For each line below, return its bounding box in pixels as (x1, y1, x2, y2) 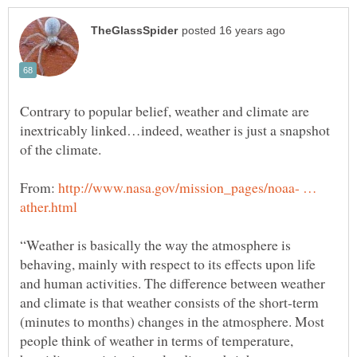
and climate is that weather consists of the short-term (20, 292, 319, 312)
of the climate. (20, 139, 101, 159)
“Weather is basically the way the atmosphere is (20, 234, 291, 254)
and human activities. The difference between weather (20, 273, 325, 292)
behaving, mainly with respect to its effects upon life (20, 253, 316, 273)
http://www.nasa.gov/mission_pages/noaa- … (58, 177, 317, 197)
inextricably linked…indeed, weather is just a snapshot (20, 120, 330, 139)
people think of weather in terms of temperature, (20, 330, 293, 350)
